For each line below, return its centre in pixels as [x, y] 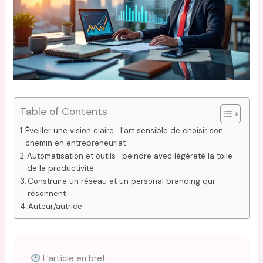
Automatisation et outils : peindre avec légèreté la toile [130, 156]
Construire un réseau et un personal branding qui [121, 181]
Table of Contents [63, 111]
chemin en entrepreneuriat [76, 143]
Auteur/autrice [55, 206]
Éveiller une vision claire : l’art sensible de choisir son [124, 130]
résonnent [47, 193]
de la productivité [61, 168]
